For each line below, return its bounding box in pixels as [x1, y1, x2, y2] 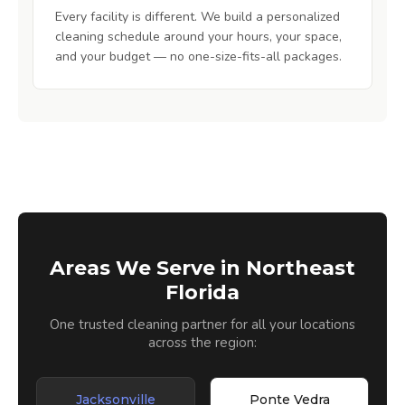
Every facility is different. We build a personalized [55, 8, 340, 26]
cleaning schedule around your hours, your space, [55, 28, 342, 46]
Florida [165, 280, 240, 306]
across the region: [148, 334, 257, 353]
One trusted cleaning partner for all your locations [50, 316, 355, 334]
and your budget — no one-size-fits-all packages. [55, 48, 342, 66]
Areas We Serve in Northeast [50, 256, 355, 281]
